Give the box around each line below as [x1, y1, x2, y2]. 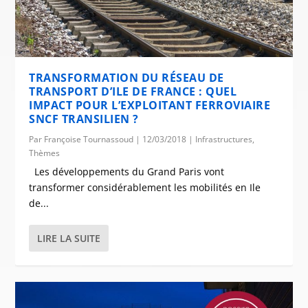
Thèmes [29, 147, 60, 159]
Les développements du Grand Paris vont [29, 165, 225, 179]
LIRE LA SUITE [37, 232, 101, 245]
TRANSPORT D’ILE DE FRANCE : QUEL [29, 84, 237, 100]
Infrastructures [195, 133, 253, 146]
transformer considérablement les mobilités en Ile [29, 181, 261, 195]
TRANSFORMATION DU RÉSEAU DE [29, 70, 224, 86]
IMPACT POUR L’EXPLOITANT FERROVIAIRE [29, 98, 271, 113]
